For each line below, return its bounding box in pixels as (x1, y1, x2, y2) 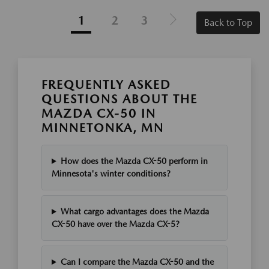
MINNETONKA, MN (41, 121, 164, 136)
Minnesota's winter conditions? (52, 169, 171, 179)
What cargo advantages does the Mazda (60, 207, 209, 217)
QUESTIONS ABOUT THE (41, 92, 198, 107)
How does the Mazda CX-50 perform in (60, 156, 208, 166)
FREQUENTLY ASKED (41, 77, 171, 92)
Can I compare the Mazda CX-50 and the (60, 257, 214, 267)
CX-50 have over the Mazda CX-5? (52, 219, 180, 229)
